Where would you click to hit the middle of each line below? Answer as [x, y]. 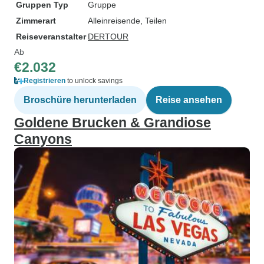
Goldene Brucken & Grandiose [113, 123]
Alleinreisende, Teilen [127, 21]
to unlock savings [94, 81]
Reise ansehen [189, 100]
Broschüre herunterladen [80, 100]
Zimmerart [36, 21]
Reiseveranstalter [51, 37]
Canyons [43, 139]
